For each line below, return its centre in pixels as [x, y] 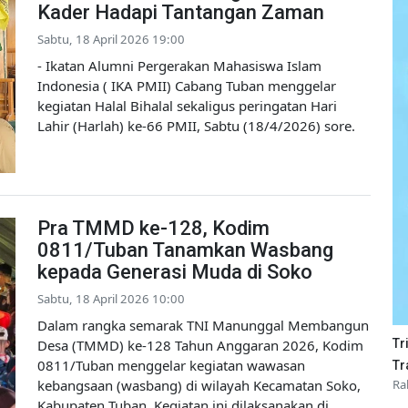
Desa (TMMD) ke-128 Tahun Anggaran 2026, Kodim [200, 346]
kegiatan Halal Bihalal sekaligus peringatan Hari [187, 106]
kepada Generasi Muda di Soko [175, 272]
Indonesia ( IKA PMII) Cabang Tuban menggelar [187, 86]
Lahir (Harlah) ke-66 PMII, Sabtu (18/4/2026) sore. [196, 126]
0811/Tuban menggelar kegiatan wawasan [171, 366]
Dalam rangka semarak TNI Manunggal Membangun [203, 326]
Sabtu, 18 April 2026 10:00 [111, 299]
